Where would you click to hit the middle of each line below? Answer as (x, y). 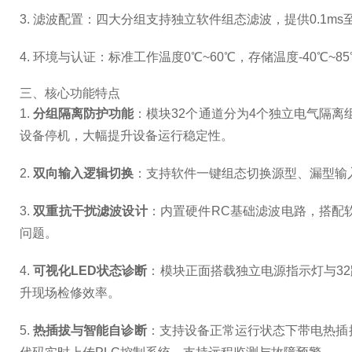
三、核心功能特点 (70, 93)
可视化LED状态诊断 (90, 271)
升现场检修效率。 (70, 293)
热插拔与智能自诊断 (90, 330)
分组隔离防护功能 (84, 114)
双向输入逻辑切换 (83, 173)
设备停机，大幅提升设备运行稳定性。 (126, 136)
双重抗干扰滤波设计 (90, 211)
